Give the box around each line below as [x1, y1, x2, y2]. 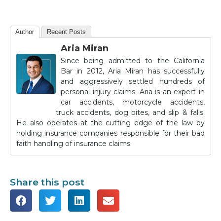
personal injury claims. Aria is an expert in [61, 87, 205, 97]
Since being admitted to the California [61, 56, 205, 66]
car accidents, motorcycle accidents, [61, 98, 205, 107]
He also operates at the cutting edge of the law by [16, 118, 205, 128]
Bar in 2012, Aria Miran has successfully [61, 67, 205, 76]
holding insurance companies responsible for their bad [16, 129, 205, 138]
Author [15, 28, 34, 36]
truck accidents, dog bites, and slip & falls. [56, 108, 205, 117]
